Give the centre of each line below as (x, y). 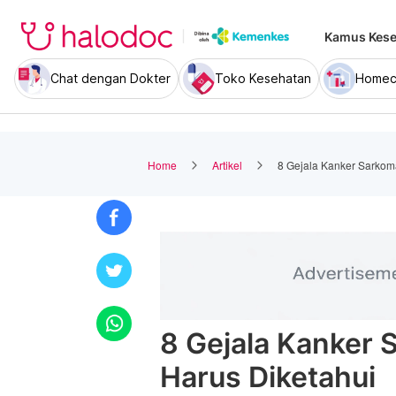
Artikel (227, 164)
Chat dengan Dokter (110, 78)
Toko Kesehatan (263, 78)
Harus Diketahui (268, 377)
